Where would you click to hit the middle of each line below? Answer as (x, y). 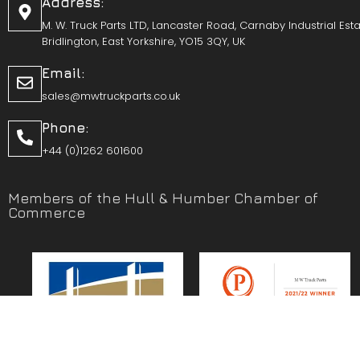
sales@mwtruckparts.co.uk (111, 96)
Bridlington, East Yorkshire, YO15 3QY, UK (143, 41)
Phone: (65, 127)
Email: (63, 73)
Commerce (47, 212)
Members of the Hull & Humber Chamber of (163, 198)
